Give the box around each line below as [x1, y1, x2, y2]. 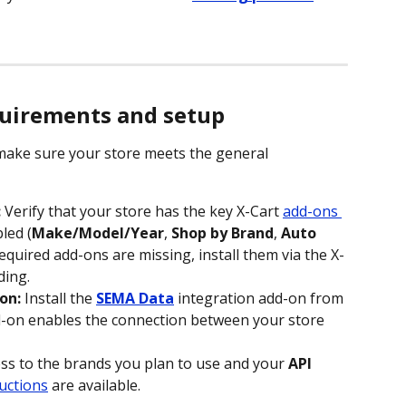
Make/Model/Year [32, 222, 164, 243]
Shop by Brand [171, 222, 274, 243]
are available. [48, 374, 140, 395]
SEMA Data [96, 287, 174, 308]
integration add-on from [174, 287, 347, 308]
